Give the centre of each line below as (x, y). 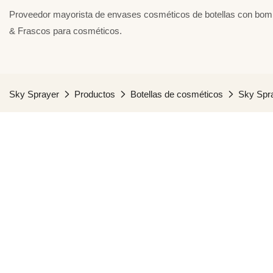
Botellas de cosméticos (177, 94)
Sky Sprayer (34, 94)
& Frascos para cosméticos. (66, 31)
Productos (95, 94)
